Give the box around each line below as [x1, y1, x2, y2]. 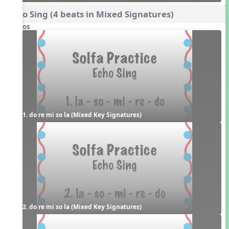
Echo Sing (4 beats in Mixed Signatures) [7, 8, 174, 20]
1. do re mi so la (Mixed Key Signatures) [22, 110, 142, 119]
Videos [7, 21, 30, 31]
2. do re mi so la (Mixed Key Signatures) [22, 202, 142, 211]
